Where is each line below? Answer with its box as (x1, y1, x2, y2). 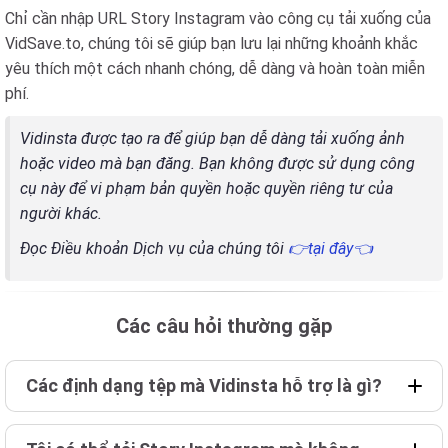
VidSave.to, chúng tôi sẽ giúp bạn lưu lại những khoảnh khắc (5, 33, 418, 53)
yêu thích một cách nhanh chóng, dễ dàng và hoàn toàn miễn (5, 58, 425, 78)
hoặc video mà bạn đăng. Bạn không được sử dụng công (20, 153, 415, 173)
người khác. (20, 203, 102, 223)
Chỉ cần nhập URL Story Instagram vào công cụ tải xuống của (5, 8, 431, 28)
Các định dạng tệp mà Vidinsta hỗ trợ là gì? (26, 374, 382, 396)
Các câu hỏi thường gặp (116, 313, 332, 338)
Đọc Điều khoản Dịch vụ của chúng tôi (20, 238, 288, 258)
